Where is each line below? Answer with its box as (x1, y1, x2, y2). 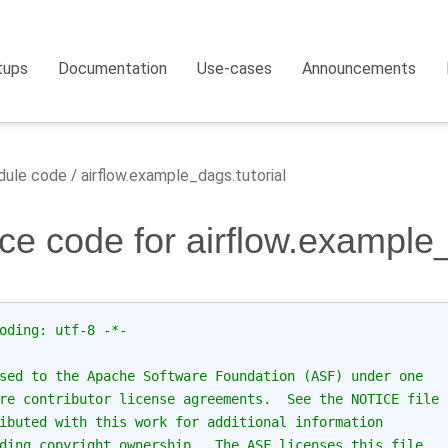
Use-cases (197, 59, 273, 78)
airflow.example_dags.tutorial (77, 166, 286, 185)
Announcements (302, 59, 417, 78)
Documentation (58, 59, 168, 78)
